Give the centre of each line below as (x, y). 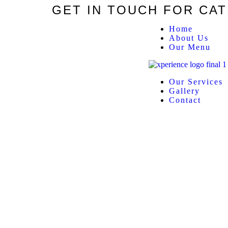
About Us (189, 38)
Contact (185, 100)
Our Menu (190, 47)
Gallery (184, 91)
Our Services (196, 82)
